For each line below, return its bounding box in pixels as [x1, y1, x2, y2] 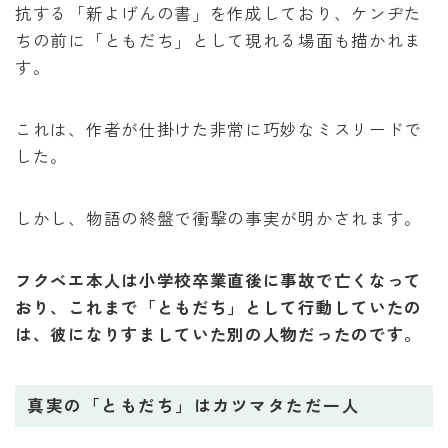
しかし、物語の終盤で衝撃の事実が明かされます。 [15, 206, 423, 231]
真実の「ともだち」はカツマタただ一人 [27, 393, 361, 418]
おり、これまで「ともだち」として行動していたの [15, 295, 423, 320]
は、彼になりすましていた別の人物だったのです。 [15, 322, 423, 347]
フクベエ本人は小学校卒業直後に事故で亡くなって [15, 268, 423, 293]
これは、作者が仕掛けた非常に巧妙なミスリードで [15, 117, 423, 142]
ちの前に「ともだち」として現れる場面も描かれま [15, 28, 423, 53]
